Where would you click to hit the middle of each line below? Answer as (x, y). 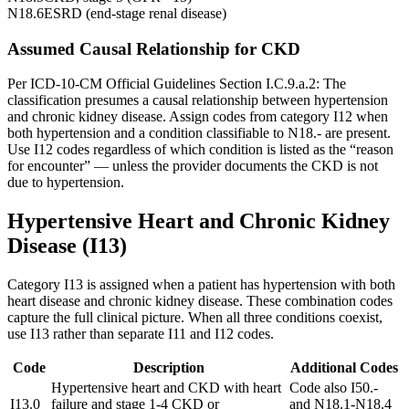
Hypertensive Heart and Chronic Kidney (199, 221)
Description (168, 368)
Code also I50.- (334, 388)
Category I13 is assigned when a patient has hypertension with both (201, 285)
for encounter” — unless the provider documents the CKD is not (193, 166)
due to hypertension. (66, 183)
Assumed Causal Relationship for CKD (154, 48)
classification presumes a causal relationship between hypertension (198, 100)
